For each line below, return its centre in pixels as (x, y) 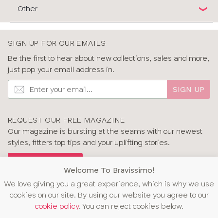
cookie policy (57, 206)
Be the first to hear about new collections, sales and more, (109, 58)
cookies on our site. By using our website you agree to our (109, 195)
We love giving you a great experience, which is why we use (109, 184)
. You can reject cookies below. (131, 206)
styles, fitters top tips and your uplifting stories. (89, 143)
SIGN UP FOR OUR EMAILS (57, 43)
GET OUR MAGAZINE (45, 160)
